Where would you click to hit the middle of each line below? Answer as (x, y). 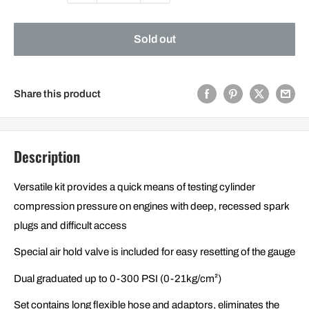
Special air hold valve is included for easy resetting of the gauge (154, 252)
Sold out (154, 39)
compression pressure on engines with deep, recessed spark (151, 206)
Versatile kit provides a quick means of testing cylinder (134, 187)
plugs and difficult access (70, 225)
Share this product (57, 93)
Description (47, 157)
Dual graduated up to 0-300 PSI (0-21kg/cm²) (118, 278)
